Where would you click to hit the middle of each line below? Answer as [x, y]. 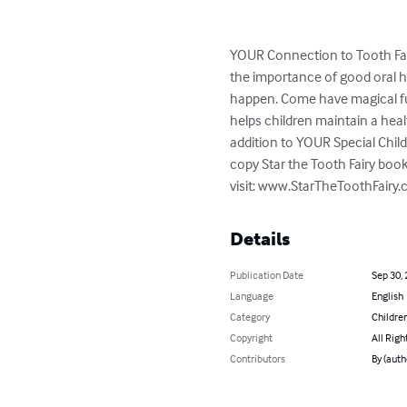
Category [250, 317]
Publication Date [267, 275]
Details [260, 239]
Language [252, 296]
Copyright [252, 338]
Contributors [258, 358]
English [387, 296]
